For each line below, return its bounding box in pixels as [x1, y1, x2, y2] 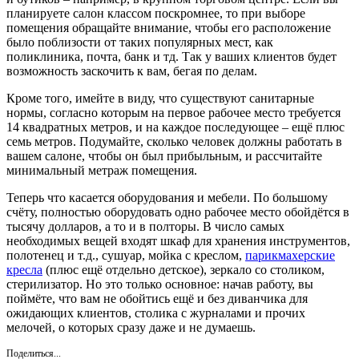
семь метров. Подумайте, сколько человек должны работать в [6, 134, 342, 148]
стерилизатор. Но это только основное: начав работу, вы [6, 276, 313, 291]
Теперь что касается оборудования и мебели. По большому [6, 190, 328, 204]
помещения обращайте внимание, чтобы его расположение [6, 20, 331, 34]
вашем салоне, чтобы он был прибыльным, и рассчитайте [6, 148, 322, 163]
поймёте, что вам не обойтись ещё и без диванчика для [6, 291, 308, 305]
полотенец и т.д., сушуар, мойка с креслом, [6, 248, 245, 262]
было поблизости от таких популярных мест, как [6, 34, 273, 49]
